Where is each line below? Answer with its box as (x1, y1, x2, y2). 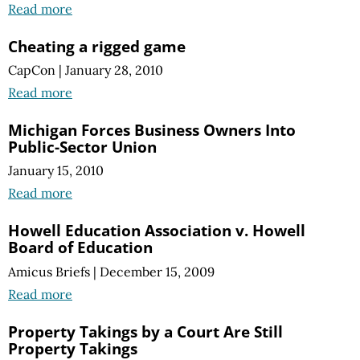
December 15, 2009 (100, 263, 215, 280)
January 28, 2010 (65, 62, 163, 79)
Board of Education (8, 236, 153, 259)
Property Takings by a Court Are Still (8, 320, 283, 342)
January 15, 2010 (8, 162, 104, 179)
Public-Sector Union (8, 136, 157, 158)
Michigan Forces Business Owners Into (8, 119, 296, 141)
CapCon (8, 62, 55, 79)
